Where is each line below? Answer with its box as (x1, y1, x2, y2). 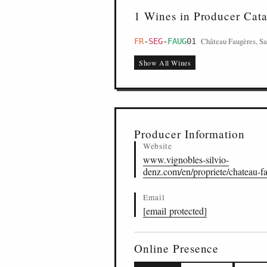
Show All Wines (139, 58, 191, 67)
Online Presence (134, 241, 219, 256)
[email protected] (143, 204, 207, 217)
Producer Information (134, 126, 246, 141)
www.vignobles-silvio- (143, 153, 229, 166)
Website (143, 141, 172, 151)
